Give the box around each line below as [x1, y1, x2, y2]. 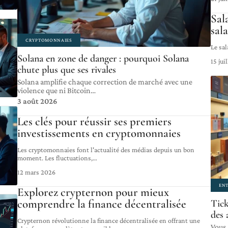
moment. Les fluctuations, [17, 154, 93, 162]
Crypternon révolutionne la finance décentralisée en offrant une [17, 216, 200, 225]
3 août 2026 [17, 97, 58, 106]
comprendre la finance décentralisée [17, 197, 186, 212]
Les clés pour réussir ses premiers [17, 115, 172, 129]
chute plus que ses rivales [17, 64, 116, 76]
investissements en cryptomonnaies [17, 126, 181, 141]
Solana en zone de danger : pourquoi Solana [17, 52, 189, 65]
